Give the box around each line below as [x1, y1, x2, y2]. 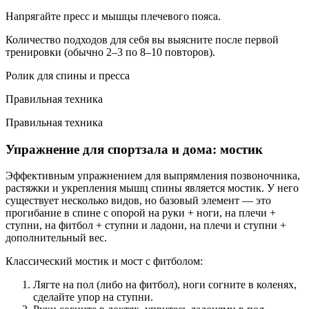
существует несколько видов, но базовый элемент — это [6, 195, 271, 207]
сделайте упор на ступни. [33, 291, 153, 303]
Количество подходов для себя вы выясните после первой [6, 33, 279, 46]
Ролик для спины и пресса [6, 69, 130, 81]
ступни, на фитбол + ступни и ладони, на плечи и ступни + [6, 219, 286, 232]
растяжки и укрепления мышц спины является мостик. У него [6, 182, 299, 195]
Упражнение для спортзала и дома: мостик [6, 141, 263, 157]
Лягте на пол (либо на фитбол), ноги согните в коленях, [33, 279, 297, 291]
